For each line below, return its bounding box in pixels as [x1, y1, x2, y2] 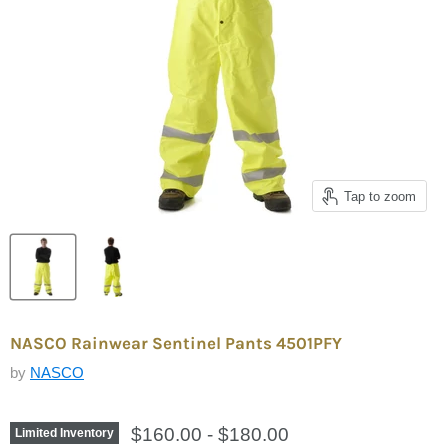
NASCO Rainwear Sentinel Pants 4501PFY [10, 333, 342, 353]
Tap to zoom [344, 188, 416, 204]
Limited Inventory [15, 426, 114, 440]
